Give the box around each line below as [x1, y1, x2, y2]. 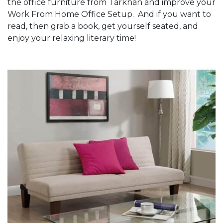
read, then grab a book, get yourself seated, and [7, 21, 198, 31]
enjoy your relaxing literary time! [7, 33, 136, 43]
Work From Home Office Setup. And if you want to [7, 9, 211, 19]
